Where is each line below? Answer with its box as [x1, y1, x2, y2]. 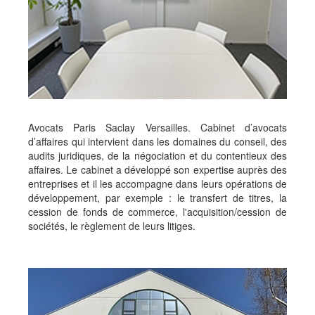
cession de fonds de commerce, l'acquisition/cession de [28, 205, 287, 219]
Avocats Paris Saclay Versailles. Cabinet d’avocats [28, 120, 287, 135]
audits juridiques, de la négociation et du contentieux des [28, 148, 287, 163]
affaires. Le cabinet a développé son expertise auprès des [28, 162, 287, 177]
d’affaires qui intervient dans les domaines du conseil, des [28, 134, 287, 149]
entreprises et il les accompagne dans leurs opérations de [28, 176, 287, 191]
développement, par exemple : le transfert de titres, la [28, 191, 287, 205]
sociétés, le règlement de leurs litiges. [28, 219, 195, 233]
